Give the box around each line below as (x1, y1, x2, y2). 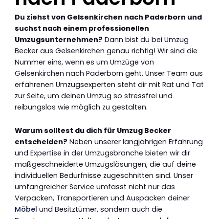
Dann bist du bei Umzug (103, 34, 189, 44)
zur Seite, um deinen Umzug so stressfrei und (15, 90, 173, 101)
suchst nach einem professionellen (15, 23, 149, 33)
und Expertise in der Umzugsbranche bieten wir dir (15, 148, 190, 158)
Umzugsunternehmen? (15, 34, 103, 44)
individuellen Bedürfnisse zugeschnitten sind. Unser (15, 171, 193, 181)
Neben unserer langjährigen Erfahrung (67, 137, 203, 147)
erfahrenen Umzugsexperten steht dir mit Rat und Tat (15, 79, 204, 89)
